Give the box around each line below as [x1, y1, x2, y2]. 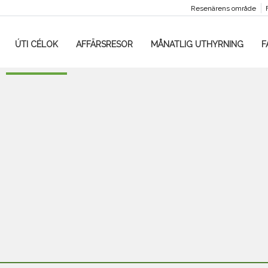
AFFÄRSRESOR [75, 39, 133, 49]
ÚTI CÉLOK [14, 39, 58, 49]
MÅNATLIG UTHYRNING [150, 39, 243, 49]
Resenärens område [190, 4, 256, 13]
